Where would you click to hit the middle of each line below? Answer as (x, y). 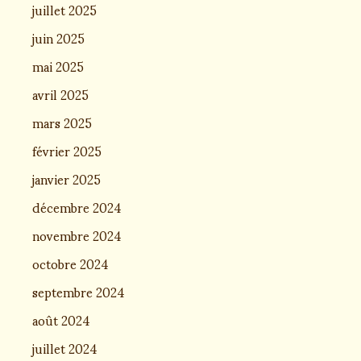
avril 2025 (60, 94)
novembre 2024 (77, 235)
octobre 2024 (71, 263)
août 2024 (61, 320)
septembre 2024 (79, 291)
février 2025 (67, 150)
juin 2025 (58, 37)
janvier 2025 (66, 178)
